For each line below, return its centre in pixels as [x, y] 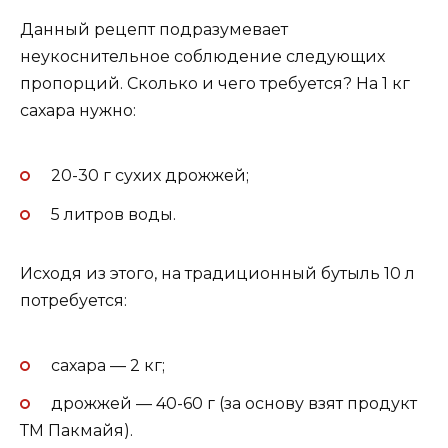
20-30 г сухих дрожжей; [149, 176]
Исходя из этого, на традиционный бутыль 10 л [217, 273]
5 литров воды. [113, 214]
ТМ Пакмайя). [76, 431]
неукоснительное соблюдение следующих [202, 57]
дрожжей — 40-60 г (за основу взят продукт [233, 404]
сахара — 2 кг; [107, 365]
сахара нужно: [78, 111]
